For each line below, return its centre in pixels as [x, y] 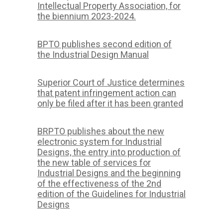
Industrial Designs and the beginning [109, 173]
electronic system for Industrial [100, 142]
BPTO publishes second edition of [105, 44]
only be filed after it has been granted [110, 104]
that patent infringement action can [107, 93]
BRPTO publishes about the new [101, 131]
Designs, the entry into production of [109, 152]
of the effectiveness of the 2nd [99, 184]
